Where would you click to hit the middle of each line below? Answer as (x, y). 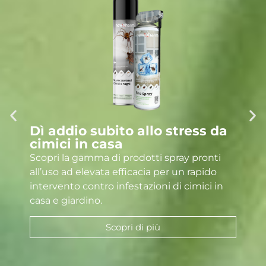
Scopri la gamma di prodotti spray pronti (125, 157)
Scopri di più (133, 227)
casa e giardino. (66, 200)
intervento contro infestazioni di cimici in (126, 186)
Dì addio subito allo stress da (129, 131)
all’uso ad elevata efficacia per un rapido (123, 172)
